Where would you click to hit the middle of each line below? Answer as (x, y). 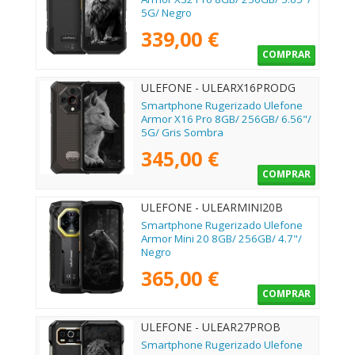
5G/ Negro (166, 12)
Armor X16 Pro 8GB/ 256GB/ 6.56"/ (226, 118)
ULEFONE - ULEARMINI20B (212, 207)
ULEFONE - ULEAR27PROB (211, 326)
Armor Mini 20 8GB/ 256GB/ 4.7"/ (221, 238)
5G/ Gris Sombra (182, 132)
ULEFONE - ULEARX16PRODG (218, 87)
